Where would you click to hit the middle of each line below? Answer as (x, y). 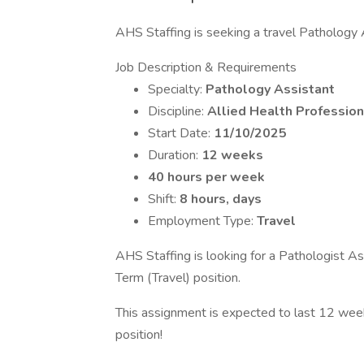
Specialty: (177, 89)
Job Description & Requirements (206, 67)
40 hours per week (206, 177)
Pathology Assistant (270, 89)
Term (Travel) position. (178, 278)
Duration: (175, 155)
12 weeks (232, 155)
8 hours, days (221, 199)
